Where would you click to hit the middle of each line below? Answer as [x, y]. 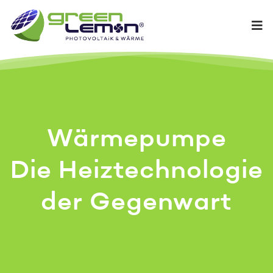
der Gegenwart [136, 203]
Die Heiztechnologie [136, 172]
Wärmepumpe [136, 140]
